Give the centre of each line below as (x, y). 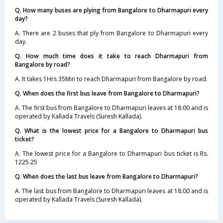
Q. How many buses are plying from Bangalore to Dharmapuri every (111, 10)
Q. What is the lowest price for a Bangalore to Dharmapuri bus (111, 131)
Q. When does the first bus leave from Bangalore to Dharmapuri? (107, 93)
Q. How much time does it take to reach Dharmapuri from (111, 56)
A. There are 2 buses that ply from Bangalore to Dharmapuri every (111, 33)
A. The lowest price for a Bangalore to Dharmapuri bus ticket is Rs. (111, 154)
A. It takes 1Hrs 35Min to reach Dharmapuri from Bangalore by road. (111, 79)
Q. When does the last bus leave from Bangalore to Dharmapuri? (107, 176)
